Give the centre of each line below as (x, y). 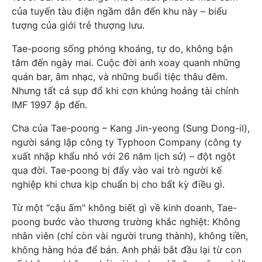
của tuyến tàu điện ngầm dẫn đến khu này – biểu (119, 11)
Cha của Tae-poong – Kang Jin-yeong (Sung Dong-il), (131, 128)
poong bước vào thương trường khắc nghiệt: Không (126, 222)
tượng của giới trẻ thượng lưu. (78, 25)
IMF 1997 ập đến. (49, 105)
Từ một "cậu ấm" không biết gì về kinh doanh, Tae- (124, 208)
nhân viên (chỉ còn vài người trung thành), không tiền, (130, 236)
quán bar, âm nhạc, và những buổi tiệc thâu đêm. (120, 77)
